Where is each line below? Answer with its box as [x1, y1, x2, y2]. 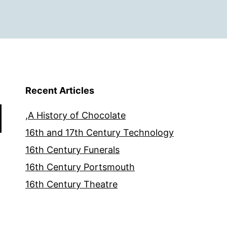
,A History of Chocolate [25, 110, 126, 121]
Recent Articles [25, 85, 94, 96]
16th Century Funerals [25, 144, 120, 155]
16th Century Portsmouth [25, 162, 135, 172]
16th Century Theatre [25, 179, 118, 190]
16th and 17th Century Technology [25, 127, 174, 138]
